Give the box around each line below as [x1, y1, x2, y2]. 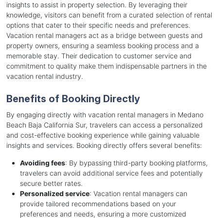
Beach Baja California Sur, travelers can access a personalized [6, 121, 203, 129]
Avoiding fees [19, 159, 65, 167]
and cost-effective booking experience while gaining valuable [6, 131, 200, 140]
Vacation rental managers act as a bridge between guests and [6, 31, 203, 40]
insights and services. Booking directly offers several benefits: [6, 141, 202, 150]
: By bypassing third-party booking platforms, [65, 159, 208, 167]
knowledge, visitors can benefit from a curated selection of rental [6, 11, 212, 19]
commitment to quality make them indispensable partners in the [6, 62, 207, 71]
